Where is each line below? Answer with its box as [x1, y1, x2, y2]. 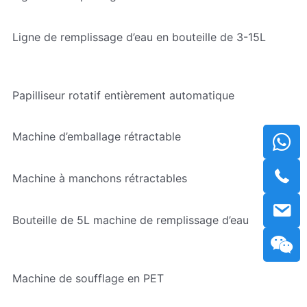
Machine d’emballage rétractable [12, 130, 181, 144]
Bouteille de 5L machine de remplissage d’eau [12, 213, 249, 228]
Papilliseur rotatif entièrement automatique [12, 88, 234, 102]
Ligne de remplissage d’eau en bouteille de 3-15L [12, 29, 266, 44]
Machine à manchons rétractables [12, 171, 187, 186]
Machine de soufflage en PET [12, 271, 164, 285]
